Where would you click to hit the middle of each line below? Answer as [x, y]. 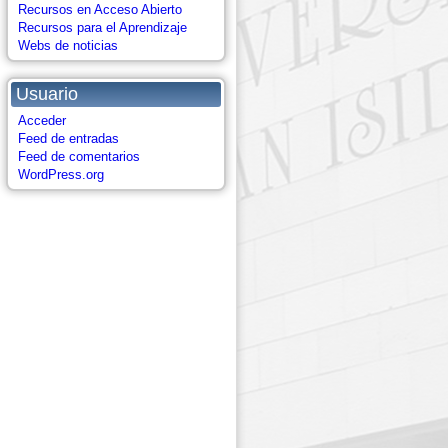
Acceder [42, 120]
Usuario [47, 94]
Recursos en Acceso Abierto [100, 9]
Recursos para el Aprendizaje [102, 27]
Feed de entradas [68, 138]
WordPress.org [61, 174]
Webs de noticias [68, 45]
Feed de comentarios [79, 156]
